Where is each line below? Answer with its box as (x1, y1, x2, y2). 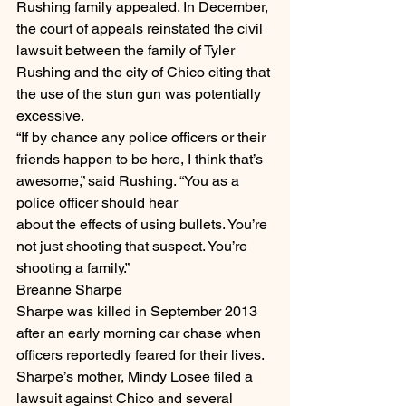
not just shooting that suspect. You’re (16, 237, 251, 256)
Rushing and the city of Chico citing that (16, 63, 274, 82)
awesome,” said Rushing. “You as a (16, 172, 243, 190)
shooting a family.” (16, 259, 130, 277)
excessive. (16, 107, 84, 125)
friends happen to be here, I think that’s (16, 150, 266, 169)
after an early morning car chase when (16, 324, 265, 343)
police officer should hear (16, 194, 178, 212)
